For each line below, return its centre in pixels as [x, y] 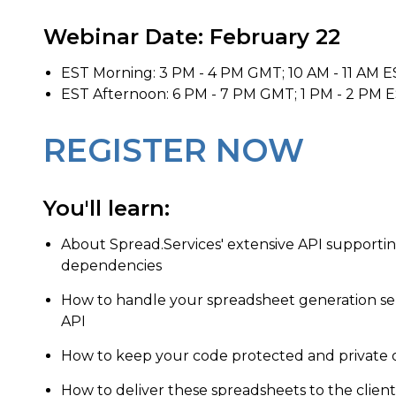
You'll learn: [107, 208]
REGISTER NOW [174, 150]
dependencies [111, 266]
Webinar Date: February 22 [192, 37]
